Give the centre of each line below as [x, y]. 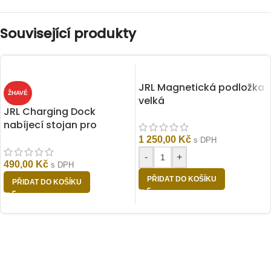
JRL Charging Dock [50, 112]
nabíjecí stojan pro [50, 125]
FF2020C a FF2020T [50, 138]
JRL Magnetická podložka [201, 87]
